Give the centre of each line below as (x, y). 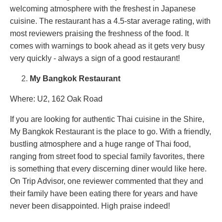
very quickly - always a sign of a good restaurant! (95, 58)
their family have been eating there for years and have (104, 194)
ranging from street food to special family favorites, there (107, 157)
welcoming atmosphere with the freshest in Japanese (103, 9)
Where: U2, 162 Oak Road (56, 99)
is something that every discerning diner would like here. (108, 169)
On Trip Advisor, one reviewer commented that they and (107, 181)
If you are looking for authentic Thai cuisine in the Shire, (107, 119)
